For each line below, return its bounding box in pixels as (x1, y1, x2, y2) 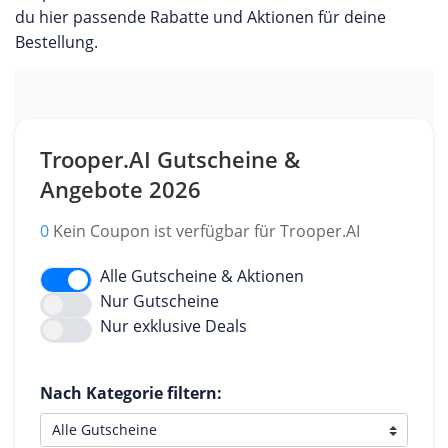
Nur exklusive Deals (100, 315, 247, 337)
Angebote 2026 (40, 174, 201, 204)
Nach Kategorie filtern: (40, 382, 222, 404)
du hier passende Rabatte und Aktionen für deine (15, 6, 386, 28)
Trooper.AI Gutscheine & (40, 144, 300, 174)
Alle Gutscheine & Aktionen (100, 265, 304, 287)
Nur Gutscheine (100, 290, 219, 312)
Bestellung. (15, 31, 98, 53)
